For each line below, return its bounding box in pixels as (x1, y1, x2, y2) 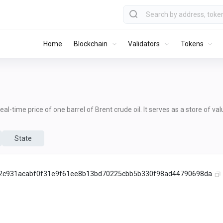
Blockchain (74, 39, 108, 48)
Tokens (180, 39, 204, 48)
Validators (128, 39, 160, 48)
